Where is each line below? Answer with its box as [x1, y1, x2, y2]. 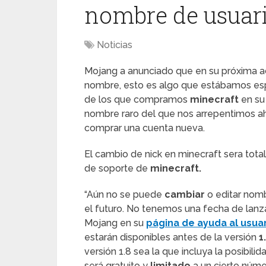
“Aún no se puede [84, 189, 164, 200]
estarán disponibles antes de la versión [84, 232, 259, 243]
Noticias [97, 39, 132, 50]
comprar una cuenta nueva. [84, 122, 205, 134]
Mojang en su [84, 217, 146, 229]
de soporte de [84, 163, 150, 174]
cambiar [164, 189, 207, 200]
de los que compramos [84, 94, 190, 105]
